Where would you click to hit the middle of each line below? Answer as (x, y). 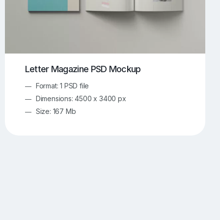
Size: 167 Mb (56, 111)
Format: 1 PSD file (62, 85)
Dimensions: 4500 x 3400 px (81, 98)
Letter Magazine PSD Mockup (83, 69)
